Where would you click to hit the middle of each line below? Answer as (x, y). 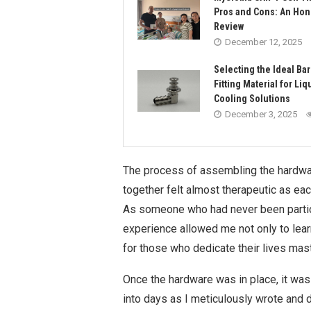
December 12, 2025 (263, 42)
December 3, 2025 (261, 115)
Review (229, 27)
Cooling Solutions (252, 99)
